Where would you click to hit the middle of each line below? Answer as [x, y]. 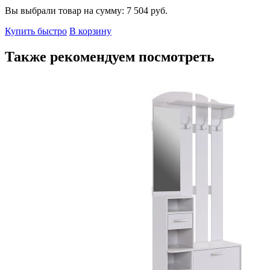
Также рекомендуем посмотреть [110, 56]
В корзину [90, 31]
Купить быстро [36, 31]
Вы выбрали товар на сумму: [66, 10]
